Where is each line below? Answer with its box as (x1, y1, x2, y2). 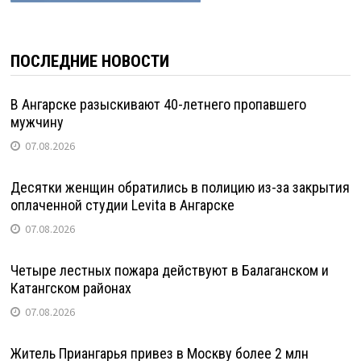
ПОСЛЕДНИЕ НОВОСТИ (10, 52, 169, 71)
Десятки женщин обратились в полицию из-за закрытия (10, 179, 350, 196)
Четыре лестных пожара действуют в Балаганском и (10, 262, 329, 279)
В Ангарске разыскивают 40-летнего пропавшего (10, 96, 306, 113)
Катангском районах (10, 280, 131, 297)
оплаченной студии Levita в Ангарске (10, 197, 234, 214)
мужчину (10, 114, 64, 131)
